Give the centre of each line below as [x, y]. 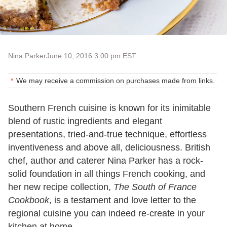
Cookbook [29, 200]
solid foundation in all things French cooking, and [107, 174]
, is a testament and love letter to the [123, 200]
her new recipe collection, [61, 187]
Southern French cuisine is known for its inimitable [109, 108]
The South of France [155, 187]
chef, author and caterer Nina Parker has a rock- [106, 161]
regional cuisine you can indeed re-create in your [106, 214]
